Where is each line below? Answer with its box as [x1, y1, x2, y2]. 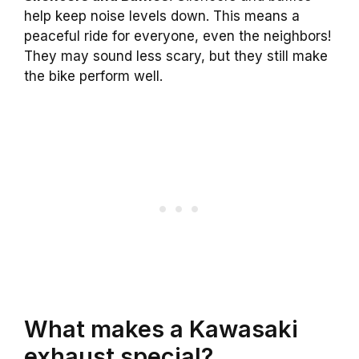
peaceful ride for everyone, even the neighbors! [24, 28, 331, 45]
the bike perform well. [24, 68, 163, 85]
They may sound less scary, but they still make [24, 48, 328, 65]
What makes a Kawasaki [24, 314, 298, 343]
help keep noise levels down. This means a [24, 8, 300, 25]
